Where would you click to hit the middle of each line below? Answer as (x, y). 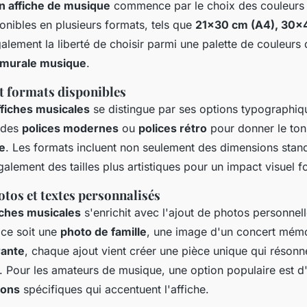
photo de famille (103, 231)
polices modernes (70, 128)
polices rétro (173, 128)
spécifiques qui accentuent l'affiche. (114, 289)
